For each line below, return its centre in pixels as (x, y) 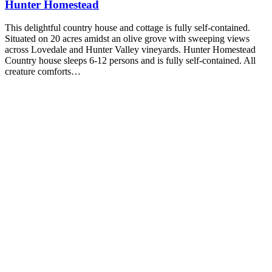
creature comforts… (43, 72)
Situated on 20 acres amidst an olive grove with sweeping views (127, 39)
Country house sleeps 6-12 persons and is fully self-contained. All (130, 61)
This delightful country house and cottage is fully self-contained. (127, 28)
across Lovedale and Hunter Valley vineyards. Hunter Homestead (130, 50)
